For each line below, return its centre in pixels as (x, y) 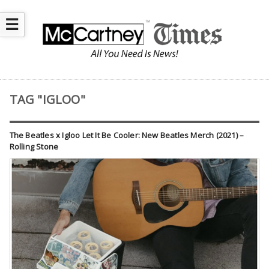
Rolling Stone (34, 147)
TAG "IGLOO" (47, 100)
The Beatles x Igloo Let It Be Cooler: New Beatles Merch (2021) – (127, 135)
